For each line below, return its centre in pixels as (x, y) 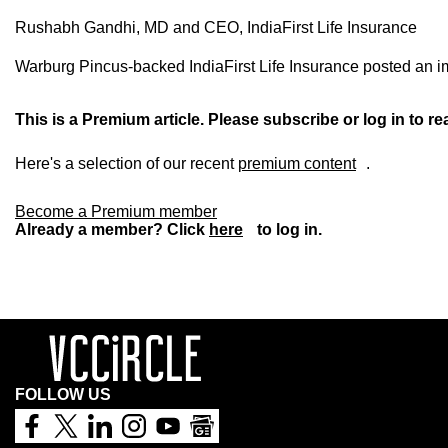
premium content (297, 164)
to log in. (287, 230)
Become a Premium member (116, 212)
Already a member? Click (112, 230)
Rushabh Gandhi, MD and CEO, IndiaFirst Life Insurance (216, 27)
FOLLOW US (63, 395)
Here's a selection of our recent (126, 164)
